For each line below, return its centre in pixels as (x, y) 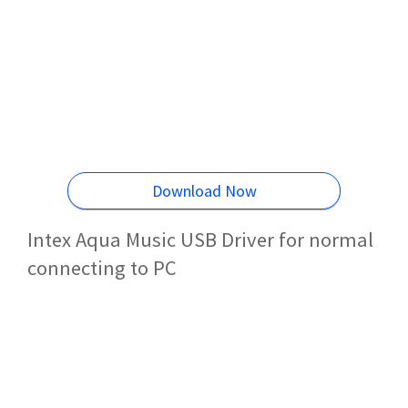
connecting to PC (102, 267)
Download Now (204, 190)
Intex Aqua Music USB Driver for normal (200, 239)
